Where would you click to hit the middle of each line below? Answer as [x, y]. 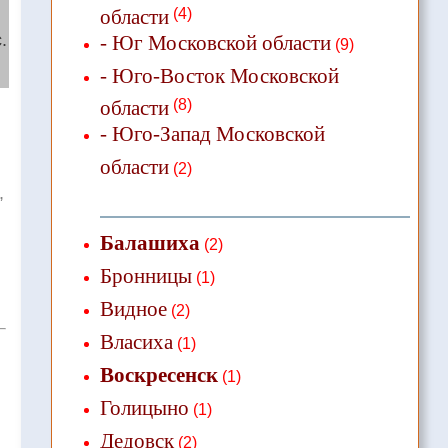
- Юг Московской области [215, 43]
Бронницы [145, 276]
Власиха [136, 342]
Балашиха [149, 243]
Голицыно [144, 408]
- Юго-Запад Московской [212, 134]
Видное [133, 309]
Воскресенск [158, 375]
